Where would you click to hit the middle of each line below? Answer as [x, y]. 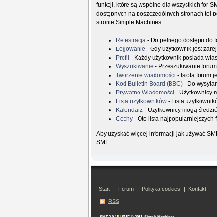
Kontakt [197, 189]
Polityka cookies [161, 189]
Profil [123, 58]
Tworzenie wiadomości [146, 75]
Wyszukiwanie [135, 67]
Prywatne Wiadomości [145, 93]
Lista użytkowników [141, 101]
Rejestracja [131, 40]
